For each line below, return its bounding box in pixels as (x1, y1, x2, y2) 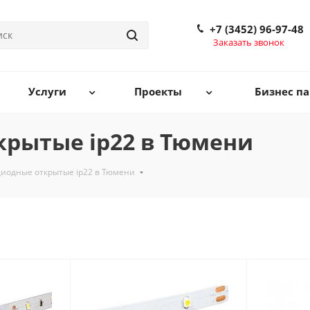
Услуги (28, 84, 66, 98)
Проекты (134, 84, 182, 98)
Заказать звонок (213, 36, 284, 48)
